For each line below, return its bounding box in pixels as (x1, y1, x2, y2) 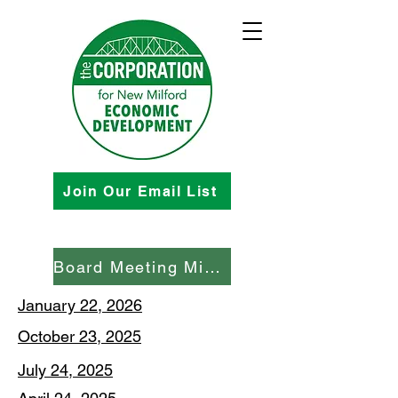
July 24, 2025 (18, 361, 113, 379)
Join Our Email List (63, 182, 218, 200)
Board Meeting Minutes (203, 257, 220, 276)
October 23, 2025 (18, 327, 141, 346)
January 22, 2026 (18, 296, 142, 314)
